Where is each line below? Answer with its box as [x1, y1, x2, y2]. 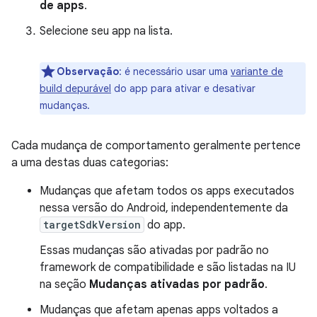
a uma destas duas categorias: [11, 155, 168, 170]
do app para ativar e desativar [111, 81, 255, 95]
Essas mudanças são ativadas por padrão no [40, 243, 269, 258]
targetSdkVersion [43, 217, 141, 231]
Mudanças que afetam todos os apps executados [40, 183, 294, 198]
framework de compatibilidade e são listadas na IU [40, 260, 296, 275]
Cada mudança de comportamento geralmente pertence [11, 138, 301, 153]
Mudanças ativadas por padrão [89, 277, 265, 292]
